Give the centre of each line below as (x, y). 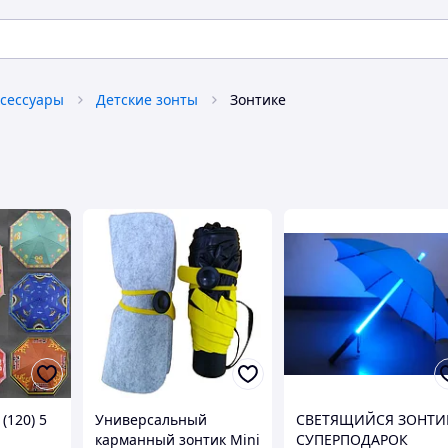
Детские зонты (147, 99)
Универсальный (151, 420)
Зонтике (258, 99)
